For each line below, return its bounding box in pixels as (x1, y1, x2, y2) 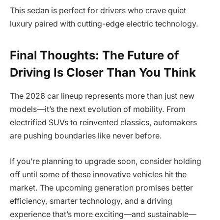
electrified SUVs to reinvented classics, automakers (10, 118, 197, 128)
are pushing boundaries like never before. (10, 131, 162, 141)
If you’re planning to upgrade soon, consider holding (10, 157, 201, 166)
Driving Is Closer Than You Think (10, 65, 196, 80)
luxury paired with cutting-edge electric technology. (10, 19, 198, 29)
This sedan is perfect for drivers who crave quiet (10, 6, 186, 16)
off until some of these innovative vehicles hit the (10, 170, 187, 180)
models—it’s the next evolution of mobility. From (10, 105, 186, 114)
